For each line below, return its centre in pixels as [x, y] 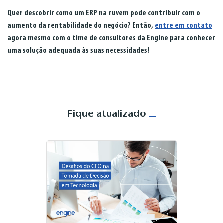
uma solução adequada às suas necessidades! [78, 51]
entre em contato [183, 26]
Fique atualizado [108, 114]
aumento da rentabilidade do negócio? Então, [81, 26]
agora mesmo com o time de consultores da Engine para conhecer [111, 38]
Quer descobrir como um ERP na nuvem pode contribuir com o [104, 13]
